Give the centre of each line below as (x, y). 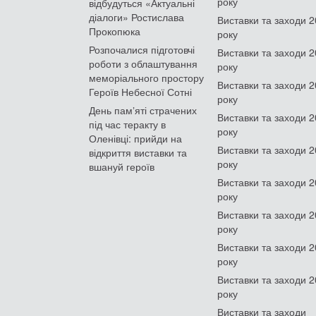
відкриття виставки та (138, 152)
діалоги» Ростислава (136, 17)
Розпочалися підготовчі (142, 49)
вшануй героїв (122, 166)
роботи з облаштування (143, 63)
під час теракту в (127, 124)
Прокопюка (115, 31)
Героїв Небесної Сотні (140, 91)
